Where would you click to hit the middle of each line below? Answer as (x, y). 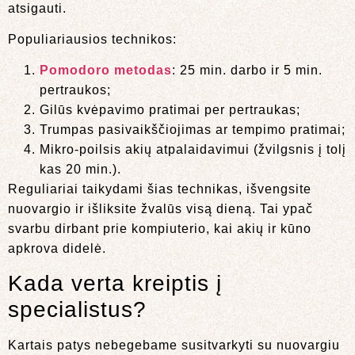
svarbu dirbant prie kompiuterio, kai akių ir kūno (160, 229)
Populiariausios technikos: (92, 39)
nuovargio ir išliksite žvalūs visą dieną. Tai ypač (160, 209)
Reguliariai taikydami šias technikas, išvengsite (160, 189)
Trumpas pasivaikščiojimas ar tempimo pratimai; (193, 130)
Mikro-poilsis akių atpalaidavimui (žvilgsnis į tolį (193, 150)
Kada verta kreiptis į (115, 283)
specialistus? (77, 309)
